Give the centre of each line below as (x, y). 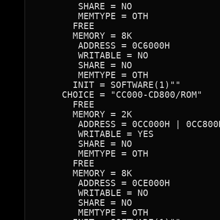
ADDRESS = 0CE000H (102, 183)
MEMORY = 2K (83, 114)
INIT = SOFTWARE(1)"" (108, 85)
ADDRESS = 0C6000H (102, 45)
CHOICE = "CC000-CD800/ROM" (119, 95)
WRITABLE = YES (94, 134)
